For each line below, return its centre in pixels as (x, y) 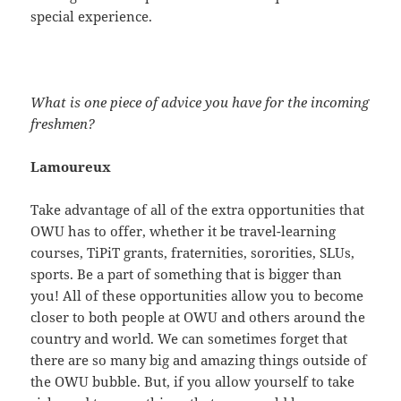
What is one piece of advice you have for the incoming (200, 102)
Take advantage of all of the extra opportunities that (198, 210)
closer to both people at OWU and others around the (198, 317)
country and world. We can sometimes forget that (189, 339)
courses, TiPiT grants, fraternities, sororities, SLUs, (193, 253)
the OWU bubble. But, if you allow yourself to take (193, 382)
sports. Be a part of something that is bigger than (187, 274)
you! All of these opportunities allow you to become (197, 296)
